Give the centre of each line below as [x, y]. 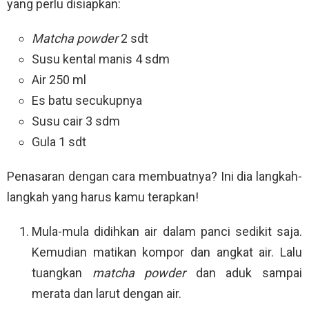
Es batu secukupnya [87, 101]
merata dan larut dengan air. [107, 294]
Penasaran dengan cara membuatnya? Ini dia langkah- [154, 177]
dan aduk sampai [249, 273]
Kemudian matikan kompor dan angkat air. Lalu [167, 252]
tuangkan [62, 273]
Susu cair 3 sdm [76, 121]
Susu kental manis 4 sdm [101, 59]
